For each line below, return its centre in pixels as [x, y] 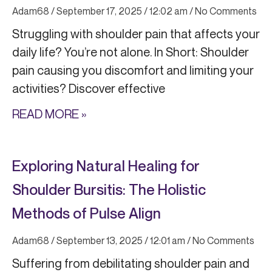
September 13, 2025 [100, 241]
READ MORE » [49, 114]
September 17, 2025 [99, 11]
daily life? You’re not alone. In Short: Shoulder [131, 52]
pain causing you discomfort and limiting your [133, 70]
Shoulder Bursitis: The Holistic [109, 190]
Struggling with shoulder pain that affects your [136, 34]
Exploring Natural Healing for [106, 166]
